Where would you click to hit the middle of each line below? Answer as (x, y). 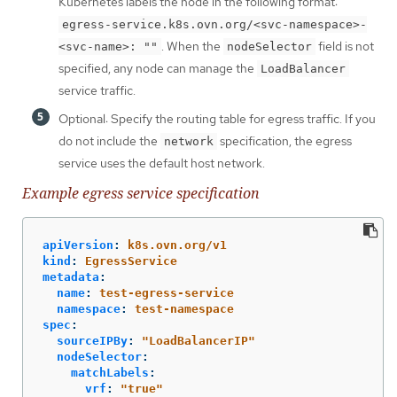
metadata (71, 276)
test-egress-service (167, 292)
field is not (345, 47)
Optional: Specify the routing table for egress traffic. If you (217, 119)
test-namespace (184, 308)
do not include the (109, 141)
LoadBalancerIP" (202, 340)
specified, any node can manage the (158, 69)
